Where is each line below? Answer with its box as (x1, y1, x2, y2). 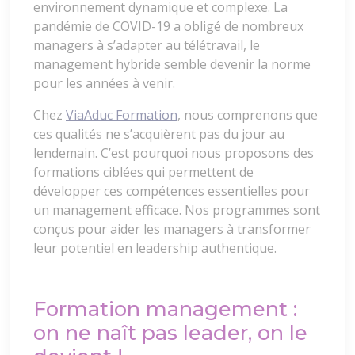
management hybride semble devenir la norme (33, 55, 311, 74)
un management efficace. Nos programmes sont (33, 201, 320, 219)
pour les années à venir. (33, 74, 175, 93)
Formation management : (33, 296, 297, 322)
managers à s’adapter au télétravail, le (33, 36, 260, 55)
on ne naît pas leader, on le (33, 320, 307, 345)
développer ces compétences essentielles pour (33, 182, 310, 200)
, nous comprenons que (177, 106, 318, 124)
